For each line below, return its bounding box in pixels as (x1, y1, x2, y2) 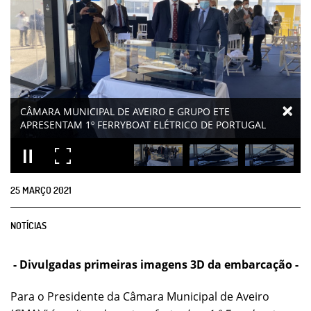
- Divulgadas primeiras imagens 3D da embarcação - (12, 257, 299, 272)
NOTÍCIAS (10, 219, 47, 231)
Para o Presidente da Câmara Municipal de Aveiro (10, 288, 269, 304)
